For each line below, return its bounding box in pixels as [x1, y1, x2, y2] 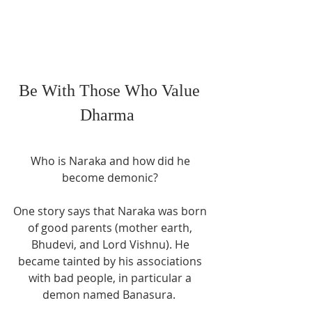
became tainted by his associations [18, 253, 205, 270]
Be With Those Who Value [19, 81, 204, 100]
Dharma [80, 106, 143, 125]
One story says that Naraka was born [13, 203, 210, 219]
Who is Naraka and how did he [30, 153, 193, 169]
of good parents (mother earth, [28, 220, 195, 236]
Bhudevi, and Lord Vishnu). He [31, 237, 192, 253]
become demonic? [62, 170, 161, 186]
